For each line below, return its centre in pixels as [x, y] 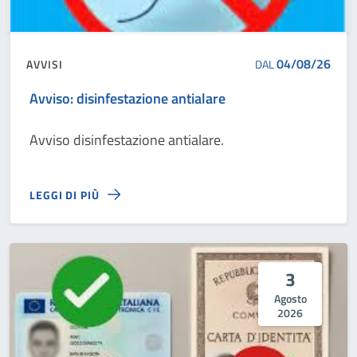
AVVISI [45, 64]
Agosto [290, 298]
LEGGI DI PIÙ [65, 194]
